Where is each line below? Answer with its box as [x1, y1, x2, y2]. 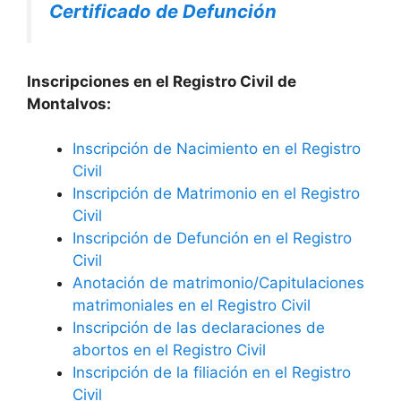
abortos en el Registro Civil [73, 341, 266, 360]
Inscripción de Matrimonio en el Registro [73, 184, 360, 203]
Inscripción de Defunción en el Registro [73, 229, 352, 248]
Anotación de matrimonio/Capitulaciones [73, 274, 364, 293]
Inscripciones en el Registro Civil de [27, 72, 296, 90]
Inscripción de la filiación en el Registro [73, 363, 351, 382]
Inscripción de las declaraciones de [73, 319, 325, 337]
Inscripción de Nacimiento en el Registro [73, 140, 361, 158]
